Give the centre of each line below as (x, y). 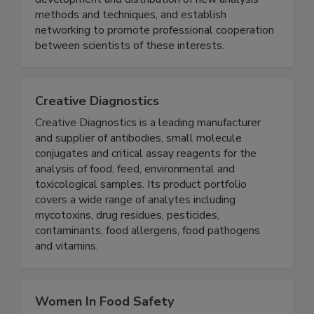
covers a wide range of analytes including (135, 229)
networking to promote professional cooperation (155, 59)
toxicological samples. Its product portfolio (141, 213)
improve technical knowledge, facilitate (131, 13)
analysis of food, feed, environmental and (135, 198)
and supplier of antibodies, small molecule (138, 167)
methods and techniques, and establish (131, 44)
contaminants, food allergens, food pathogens (148, 260)
